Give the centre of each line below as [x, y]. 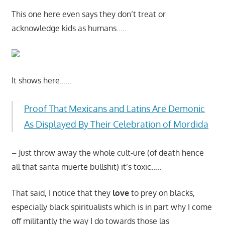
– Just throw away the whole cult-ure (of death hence [107, 153]
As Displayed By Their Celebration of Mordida [116, 124]
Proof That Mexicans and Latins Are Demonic [115, 109]
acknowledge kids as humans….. [69, 28]
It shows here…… [41, 81]
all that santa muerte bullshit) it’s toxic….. [86, 167]
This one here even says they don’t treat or [88, 14]
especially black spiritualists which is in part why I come [111, 207]
